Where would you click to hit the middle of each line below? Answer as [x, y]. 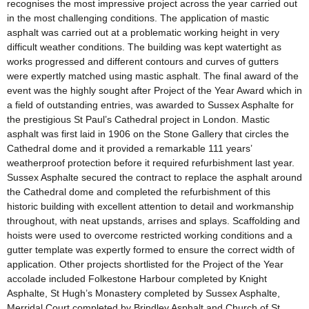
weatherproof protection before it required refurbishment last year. [151, 163]
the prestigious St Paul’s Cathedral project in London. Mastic [138, 120]
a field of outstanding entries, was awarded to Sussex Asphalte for [150, 105]
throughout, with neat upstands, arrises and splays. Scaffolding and [153, 221]
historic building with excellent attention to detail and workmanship [150, 207]
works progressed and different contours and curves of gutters [143, 62]
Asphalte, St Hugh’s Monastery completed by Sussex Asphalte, [143, 293]
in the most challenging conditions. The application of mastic [138, 18]
